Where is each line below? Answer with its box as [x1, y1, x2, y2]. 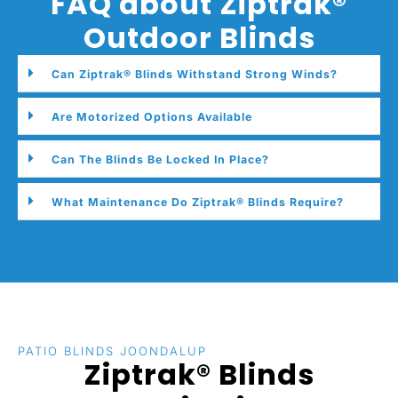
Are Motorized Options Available [52, 110, 252, 124]
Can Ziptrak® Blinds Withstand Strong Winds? [52, 68, 338, 82]
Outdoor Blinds [83, 18, 315, 59]
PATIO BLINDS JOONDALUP [18, 344, 207, 359]
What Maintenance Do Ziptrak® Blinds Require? [52, 195, 344, 210]
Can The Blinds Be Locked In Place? [52, 153, 269, 167]
